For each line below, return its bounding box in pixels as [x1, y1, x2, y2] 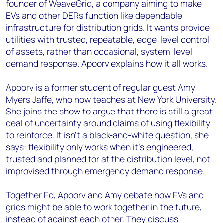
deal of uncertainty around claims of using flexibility [6, 117, 210, 129]
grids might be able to [6, 201, 94, 213]
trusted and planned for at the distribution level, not [6, 153, 210, 165]
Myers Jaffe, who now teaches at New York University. [6, 93, 217, 105]
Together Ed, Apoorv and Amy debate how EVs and [6, 189, 204, 201]
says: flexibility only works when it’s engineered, [6, 141, 193, 153]
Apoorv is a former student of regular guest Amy [6, 81, 195, 93]
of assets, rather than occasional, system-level [6, 45, 192, 57]
